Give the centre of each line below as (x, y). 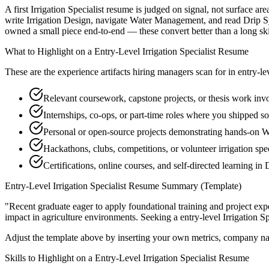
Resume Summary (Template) (184, 186)
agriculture (62, 217)
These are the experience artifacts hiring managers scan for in (120, 72)
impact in (23, 217)
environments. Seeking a (131, 217)
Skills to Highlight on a (50, 258)
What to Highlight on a (50, 52)
